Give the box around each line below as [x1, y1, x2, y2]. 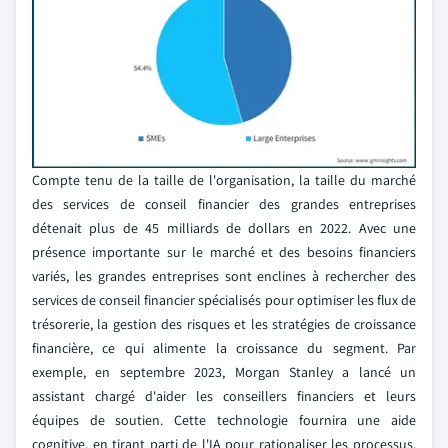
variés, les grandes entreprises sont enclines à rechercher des [32, 267, 416, 285]
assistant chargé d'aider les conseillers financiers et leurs [32, 387, 416, 405]
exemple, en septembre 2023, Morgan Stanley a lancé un [32, 363, 416, 381]
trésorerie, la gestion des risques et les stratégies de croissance [32, 315, 416, 333]
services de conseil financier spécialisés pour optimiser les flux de [32, 291, 416, 309]
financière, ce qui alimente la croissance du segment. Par [32, 339, 416, 357]
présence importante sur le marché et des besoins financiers [32, 243, 416, 261]
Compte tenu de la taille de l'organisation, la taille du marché [32, 171, 416, 189]
